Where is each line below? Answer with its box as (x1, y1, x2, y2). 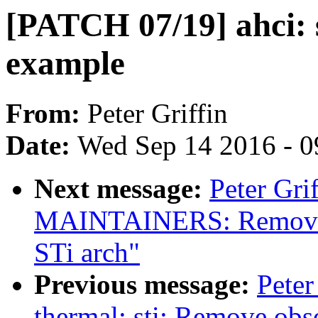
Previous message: (34, 269, 257, 300)
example (6, 45, 125, 82)
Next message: (34, 173, 209, 204)
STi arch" (34, 237, 140, 268)
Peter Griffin (87, 98, 228, 129)
